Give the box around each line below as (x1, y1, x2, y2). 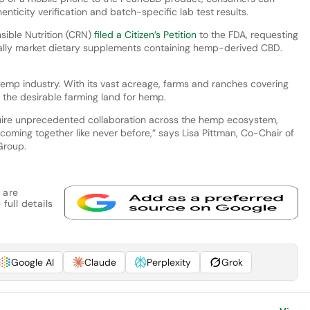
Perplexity (146, 255, 191, 268)
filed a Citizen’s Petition (93, 28, 197, 41)
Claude (84, 255, 116, 268)
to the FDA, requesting (196, 28, 298, 41)
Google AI (10, 255, 54, 268)
